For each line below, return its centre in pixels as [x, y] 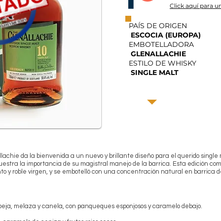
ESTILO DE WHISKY [163, 63]
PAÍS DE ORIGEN [158, 25]
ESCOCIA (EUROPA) [166, 35]
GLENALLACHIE [158, 54]
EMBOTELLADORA [161, 44]
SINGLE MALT [155, 72]
